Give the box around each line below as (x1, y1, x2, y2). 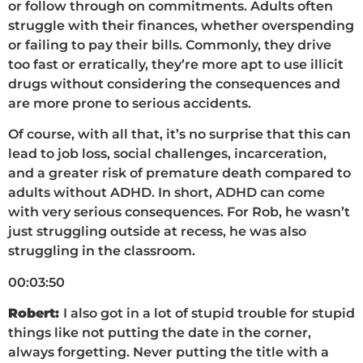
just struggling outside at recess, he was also (8, 224, 306, 240)
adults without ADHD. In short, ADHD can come (8, 185, 325, 201)
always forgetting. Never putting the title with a (8, 344, 329, 361)
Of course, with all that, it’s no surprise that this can (8, 126, 351, 143)
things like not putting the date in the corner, (8, 325, 311, 341)
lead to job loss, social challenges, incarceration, (8, 146, 327, 162)
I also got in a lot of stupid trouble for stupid (63, 305, 355, 322)
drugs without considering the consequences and (8, 75, 340, 92)
